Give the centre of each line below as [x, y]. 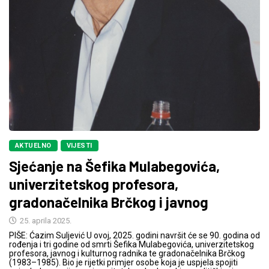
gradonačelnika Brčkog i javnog [109, 202]
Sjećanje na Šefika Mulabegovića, [114, 166]
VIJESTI [79, 146]
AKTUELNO [33, 146]
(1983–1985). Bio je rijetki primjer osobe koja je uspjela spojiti [123, 263]
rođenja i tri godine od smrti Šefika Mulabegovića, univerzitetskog [131, 245]
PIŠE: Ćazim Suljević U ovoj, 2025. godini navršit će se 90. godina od [134, 236]
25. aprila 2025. [45, 221]
